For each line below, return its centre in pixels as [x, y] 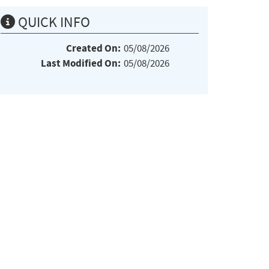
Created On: [93, 48]
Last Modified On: [81, 63]
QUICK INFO [53, 22]
